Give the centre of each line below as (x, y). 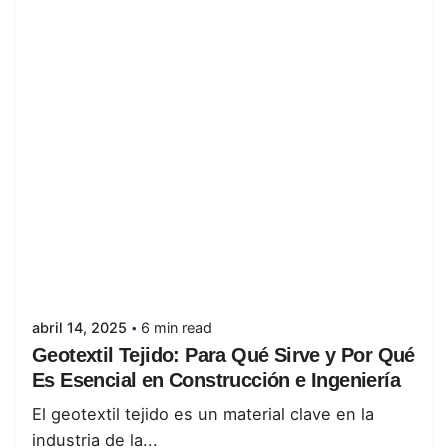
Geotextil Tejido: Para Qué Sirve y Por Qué (223, 355)
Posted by (113, 254)
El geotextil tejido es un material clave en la (203, 414)
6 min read (176, 328)
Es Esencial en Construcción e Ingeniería (216, 380)
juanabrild (116, 274)
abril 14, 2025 (79, 328)
